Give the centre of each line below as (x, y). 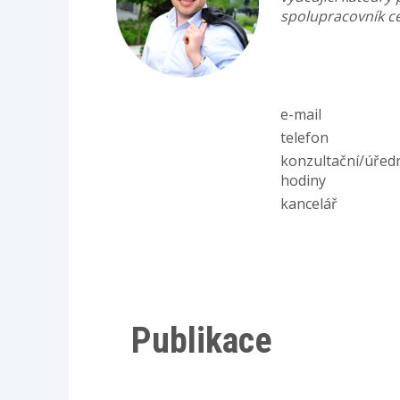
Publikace (202, 340)
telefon (306, 138)
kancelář (311, 204)
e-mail (301, 115)
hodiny (305, 181)
